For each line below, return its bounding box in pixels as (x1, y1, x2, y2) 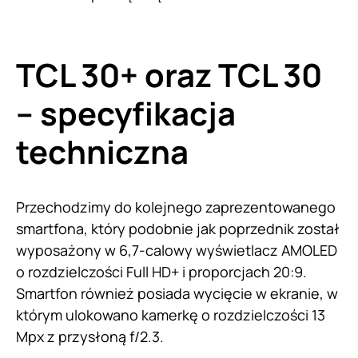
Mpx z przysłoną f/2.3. (16, 326, 167, 346)
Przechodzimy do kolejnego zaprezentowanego (16, 197, 336, 217)
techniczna (16, 129, 195, 173)
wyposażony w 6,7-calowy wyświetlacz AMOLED (16, 240, 337, 260)
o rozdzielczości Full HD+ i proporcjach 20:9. (16, 261, 307, 281)
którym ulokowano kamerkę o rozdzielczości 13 (16, 304, 325, 324)
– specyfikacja (16, 90, 236, 135)
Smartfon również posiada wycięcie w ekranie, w (16, 283, 338, 303)
